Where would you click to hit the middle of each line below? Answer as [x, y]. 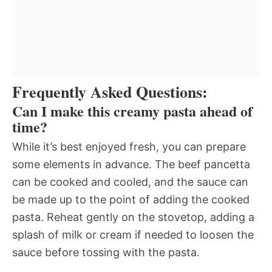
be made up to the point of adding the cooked [131, 199]
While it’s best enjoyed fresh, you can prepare [129, 146]
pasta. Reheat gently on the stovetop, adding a [133, 217]
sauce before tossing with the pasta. [106, 252]
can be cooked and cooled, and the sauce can [130, 182]
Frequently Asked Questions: [110, 91]
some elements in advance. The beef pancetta [131, 164]
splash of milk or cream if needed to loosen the [133, 234]
